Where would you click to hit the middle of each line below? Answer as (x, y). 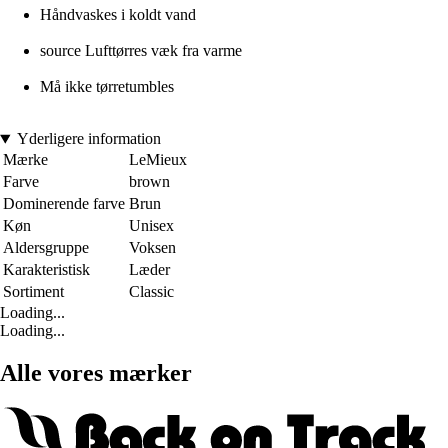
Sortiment (33, 292)
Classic (151, 292)
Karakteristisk (46, 270)
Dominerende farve (64, 204)
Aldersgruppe (46, 248)
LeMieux (158, 160)
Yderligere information (88, 139)
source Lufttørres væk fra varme (141, 51)
